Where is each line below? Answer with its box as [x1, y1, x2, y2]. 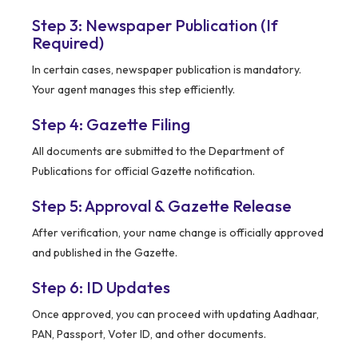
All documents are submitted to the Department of [32, 144, 284, 159]
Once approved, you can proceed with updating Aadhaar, [32, 307, 319, 322]
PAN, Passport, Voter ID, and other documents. [32, 327, 266, 342]
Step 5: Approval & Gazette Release [32, 196, 292, 217]
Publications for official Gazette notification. [32, 164, 255, 179]
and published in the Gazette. [32, 245, 177, 261]
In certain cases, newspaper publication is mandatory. [32, 62, 301, 78]
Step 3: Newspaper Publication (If [32, 15, 278, 36]
